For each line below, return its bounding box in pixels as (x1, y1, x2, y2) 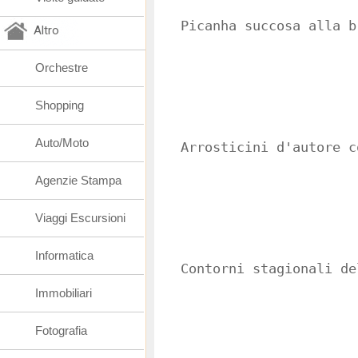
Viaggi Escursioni (35, 211, 125, 225)
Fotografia (35, 324, 87, 337)
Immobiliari (35, 286, 92, 300)
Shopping (35, 98, 84, 112)
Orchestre (35, 61, 88, 74)
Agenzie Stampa (35, 173, 121, 187)
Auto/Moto (35, 136, 89, 149)
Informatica (35, 249, 93, 262)
